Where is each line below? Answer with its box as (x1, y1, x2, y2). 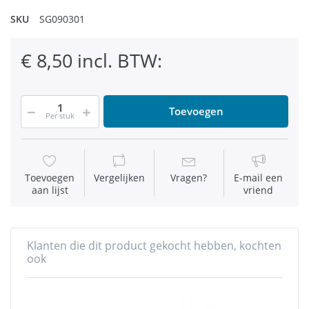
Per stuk (46, 110, 74, 121)
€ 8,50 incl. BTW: (21, 47, 162, 73)
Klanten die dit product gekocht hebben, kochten (26, 238, 281, 254)
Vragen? (170, 170, 208, 184)
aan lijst (31, 183, 68, 197)
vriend (243, 183, 274, 197)
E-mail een (234, 170, 283, 184)
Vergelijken (94, 170, 146, 184)
